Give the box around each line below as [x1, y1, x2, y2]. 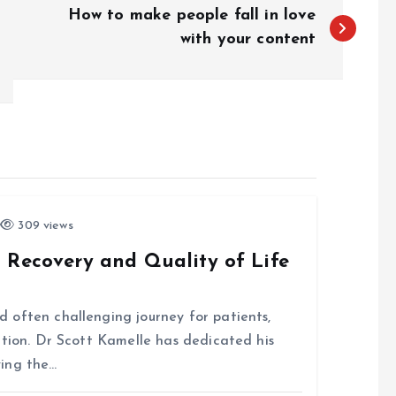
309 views [14, 219, 73, 233]
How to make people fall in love [67, 7, 316, 25]
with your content [179, 31, 316, 49]
